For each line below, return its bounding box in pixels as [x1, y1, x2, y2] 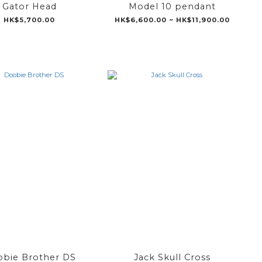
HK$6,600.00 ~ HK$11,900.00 [114, 16, 230, 25]
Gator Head [2, 1, 57, 12]
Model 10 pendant [128, 1, 216, 12]
